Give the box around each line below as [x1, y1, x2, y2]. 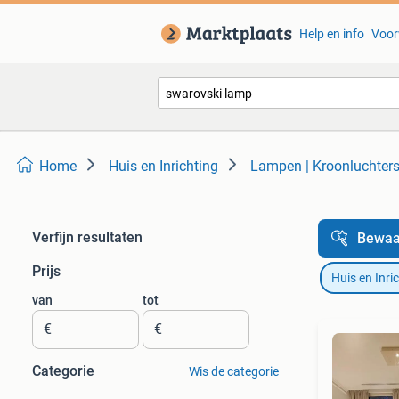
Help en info [298, 27, 364, 41]
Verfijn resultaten [32, 229, 142, 246]
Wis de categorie [188, 364, 279, 379]
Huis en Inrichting [109, 158, 218, 175]
